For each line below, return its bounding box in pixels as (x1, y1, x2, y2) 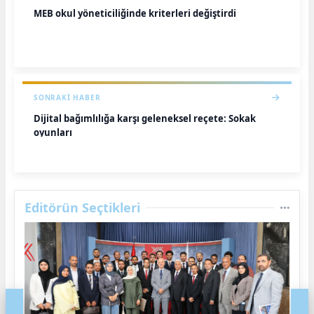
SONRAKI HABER (34, 93, 101, 102)
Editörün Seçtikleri (25, 199, 140, 216)
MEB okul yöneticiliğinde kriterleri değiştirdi (34, 7, 236, 20)
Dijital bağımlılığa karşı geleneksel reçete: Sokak (34, 112, 256, 125)
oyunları (34, 126, 72, 139)
